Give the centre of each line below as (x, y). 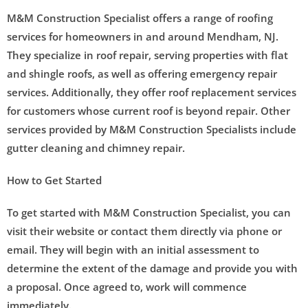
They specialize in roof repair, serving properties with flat (147, 55)
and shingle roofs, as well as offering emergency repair (142, 73)
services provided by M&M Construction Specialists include (152, 129)
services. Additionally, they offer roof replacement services (152, 92)
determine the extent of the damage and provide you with (152, 268)
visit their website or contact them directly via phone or (144, 231)
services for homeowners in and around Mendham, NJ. (143, 36)
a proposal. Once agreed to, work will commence (127, 286)
